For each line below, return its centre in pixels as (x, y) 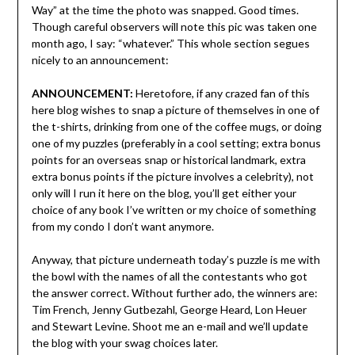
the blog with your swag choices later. (124, 343)
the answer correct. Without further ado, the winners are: (174, 293)
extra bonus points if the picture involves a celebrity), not (172, 177)
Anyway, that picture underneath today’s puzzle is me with (176, 260)
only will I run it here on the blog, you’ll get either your (164, 193)
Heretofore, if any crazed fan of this (221, 94)
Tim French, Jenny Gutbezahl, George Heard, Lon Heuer (169, 310)
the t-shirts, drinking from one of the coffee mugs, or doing (176, 127)
